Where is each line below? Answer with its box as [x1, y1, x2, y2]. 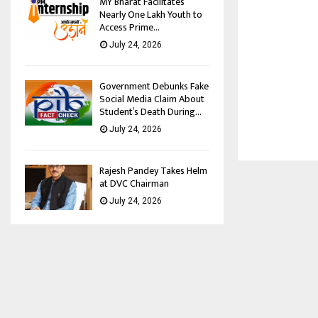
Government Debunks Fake [99, 78, 209, 95]
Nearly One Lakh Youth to [99, 6, 202, 23]
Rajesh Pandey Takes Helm [99, 163, 207, 180]
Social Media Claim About [99, 91, 204, 108]
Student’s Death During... [99, 104, 202, 121]
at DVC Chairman [99, 175, 169, 192]
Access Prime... [99, 19, 160, 36]
